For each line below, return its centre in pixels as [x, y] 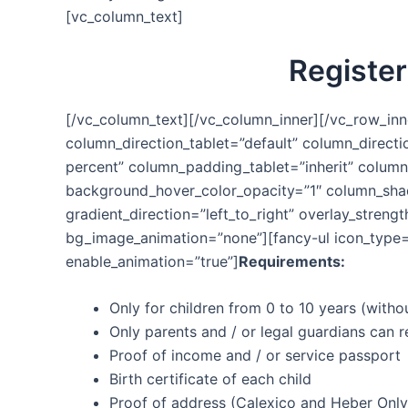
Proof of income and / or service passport [255, 356]
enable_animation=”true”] [152, 261]
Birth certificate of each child [210, 379]
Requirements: [292, 261]
